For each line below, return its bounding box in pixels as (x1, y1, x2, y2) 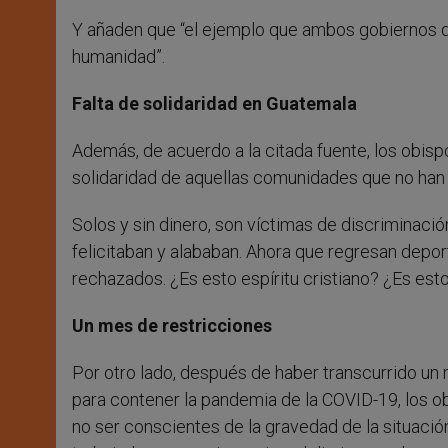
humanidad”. (72, 46, 165, 68)
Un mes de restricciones (72, 315, 272, 337)
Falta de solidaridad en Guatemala (72, 93, 357, 115)
